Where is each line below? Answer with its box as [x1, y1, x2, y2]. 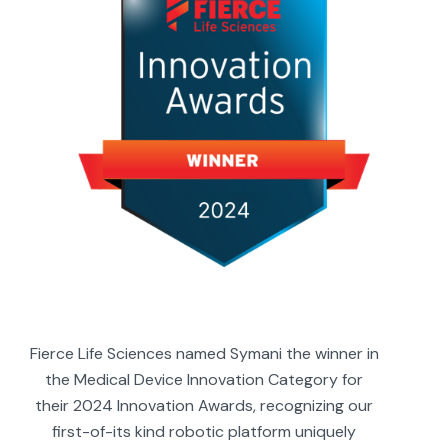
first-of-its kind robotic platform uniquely [52, 421, 357, 443]
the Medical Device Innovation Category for [45, 369, 364, 391]
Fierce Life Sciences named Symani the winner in [29, 343, 379, 365]
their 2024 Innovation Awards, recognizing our [35, 395, 374, 417]
